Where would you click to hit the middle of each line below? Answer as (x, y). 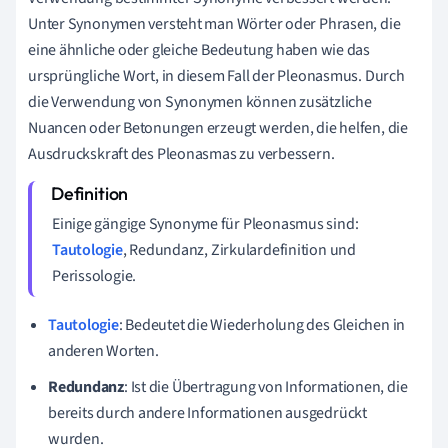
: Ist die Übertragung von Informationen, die (266, 386)
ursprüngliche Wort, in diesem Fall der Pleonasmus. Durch (216, 75)
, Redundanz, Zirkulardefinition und (239, 249)
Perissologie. (94, 275)
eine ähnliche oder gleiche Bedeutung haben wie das (199, 49)
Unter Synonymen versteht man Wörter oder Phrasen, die (214, 23)
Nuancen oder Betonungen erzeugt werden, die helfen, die (218, 127)
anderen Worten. (103, 350)
